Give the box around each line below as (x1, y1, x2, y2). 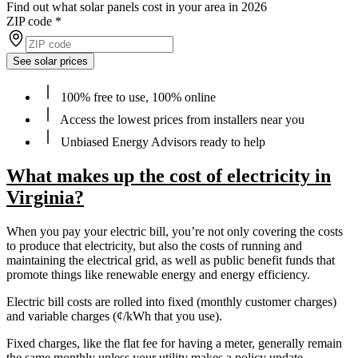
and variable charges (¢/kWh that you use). (6, 309, 225, 324)
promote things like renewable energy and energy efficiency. (6, 268, 310, 282)
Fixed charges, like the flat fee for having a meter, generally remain (6, 336, 342, 351)
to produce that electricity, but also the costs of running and (6, 239, 302, 253)
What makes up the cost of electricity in (6, 165, 331, 187)
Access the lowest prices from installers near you (58, 113, 304, 127)
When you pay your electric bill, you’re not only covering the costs (6, 225, 343, 239)
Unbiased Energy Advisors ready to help (58, 135, 265, 149)
